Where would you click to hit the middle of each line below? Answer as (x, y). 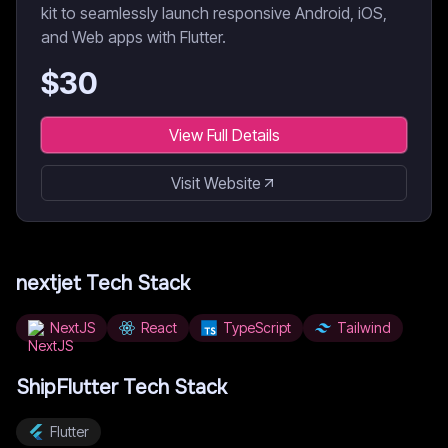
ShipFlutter (67, 387)
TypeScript (257, 327)
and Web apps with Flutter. (133, 37)
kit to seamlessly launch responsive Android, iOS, (214, 13)
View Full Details (224, 135)
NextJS (72, 327)
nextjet (48, 283)
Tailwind (364, 327)
